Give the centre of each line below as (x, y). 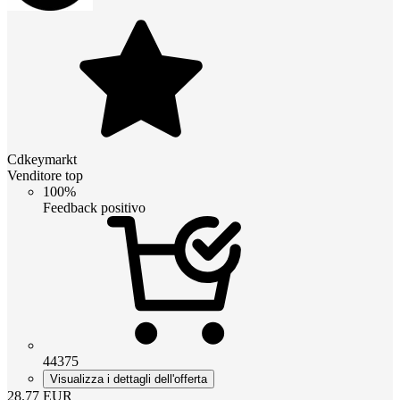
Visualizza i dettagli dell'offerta (129, 379)
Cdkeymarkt (42, 159)
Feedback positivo (94, 207)
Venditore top (45, 175)
